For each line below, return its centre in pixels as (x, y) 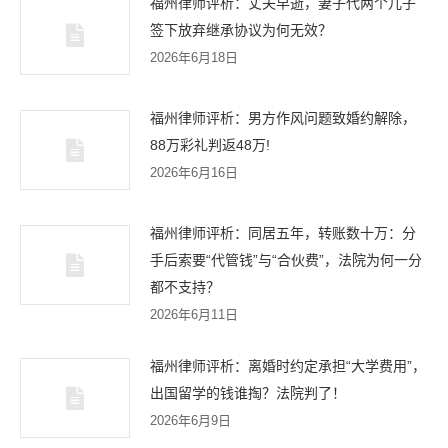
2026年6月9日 (190, 420)
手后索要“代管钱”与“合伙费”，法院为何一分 (286, 260)
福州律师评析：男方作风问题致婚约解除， (283, 118)
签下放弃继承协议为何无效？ (241, 30)
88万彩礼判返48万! (210, 145)
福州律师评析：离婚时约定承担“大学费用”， (288, 366)
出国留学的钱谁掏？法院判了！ (248, 393)
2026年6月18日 (194, 57)
